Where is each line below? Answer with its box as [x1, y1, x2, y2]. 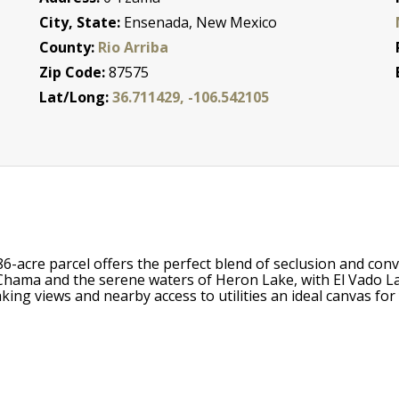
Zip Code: [39, 61, 110, 82]
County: [39, 37, 99, 57]
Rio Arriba [98, 37, 169, 57]
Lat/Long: [39, 86, 113, 107]
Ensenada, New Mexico [124, 12, 278, 32]
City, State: [39, 12, 125, 32]
